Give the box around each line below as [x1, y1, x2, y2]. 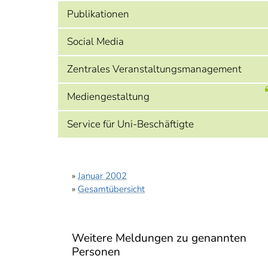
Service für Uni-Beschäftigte [67, 117, 194, 131]
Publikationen [67, 7, 129, 21]
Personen [72, 244, 120, 260]
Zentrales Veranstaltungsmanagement [67, 62, 242, 76]
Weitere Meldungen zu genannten [72, 230, 246, 246]
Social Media [67, 35, 124, 48]
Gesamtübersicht [78, 183, 145, 195]
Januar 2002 [78, 170, 127, 182]
